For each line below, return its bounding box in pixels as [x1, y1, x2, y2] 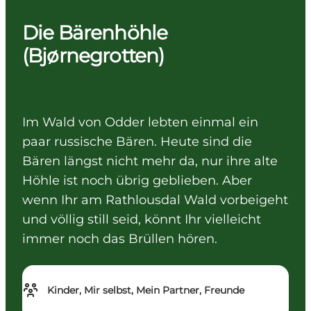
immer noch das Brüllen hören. [22, 231, 217, 247]
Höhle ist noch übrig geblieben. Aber [22, 173, 252, 189]
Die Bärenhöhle [22, 21, 168, 45]
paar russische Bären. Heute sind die [22, 134, 252, 150]
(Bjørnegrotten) [22, 44, 165, 68]
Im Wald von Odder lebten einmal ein [22, 115, 258, 131]
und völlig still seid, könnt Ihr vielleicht [22, 212, 261, 228]
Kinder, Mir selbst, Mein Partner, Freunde [47, 284, 244, 297]
